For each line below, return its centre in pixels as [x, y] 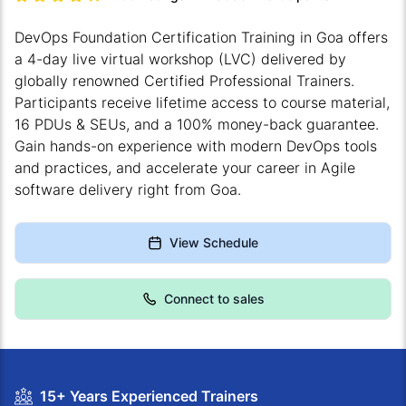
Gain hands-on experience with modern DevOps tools [196, 145]
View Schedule [214, 242]
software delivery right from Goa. [128, 189]
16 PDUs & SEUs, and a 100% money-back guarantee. [197, 124]
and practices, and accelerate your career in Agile [185, 167]
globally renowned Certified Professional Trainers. [184, 80]
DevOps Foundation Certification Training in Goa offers [201, 37]
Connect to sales [214, 298]
